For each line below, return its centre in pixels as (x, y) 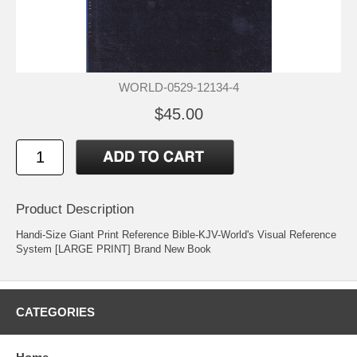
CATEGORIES (55, 312)
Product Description (75, 210)
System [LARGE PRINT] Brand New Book (114, 249)
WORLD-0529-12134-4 (178, 87)
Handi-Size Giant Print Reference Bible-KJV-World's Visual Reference (176, 235)
